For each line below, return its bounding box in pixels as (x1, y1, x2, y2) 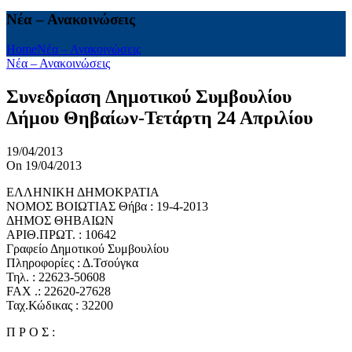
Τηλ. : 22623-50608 (6, 270, 105, 284)
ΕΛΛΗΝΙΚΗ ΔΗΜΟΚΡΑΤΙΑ (6, 185, 159, 200)
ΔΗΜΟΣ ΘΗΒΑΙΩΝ (6, 214, 114, 228)
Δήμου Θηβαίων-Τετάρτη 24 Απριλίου (6, 108, 313, 129)
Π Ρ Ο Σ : (6, 325, 55, 339)
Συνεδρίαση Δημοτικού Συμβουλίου (6, 86, 291, 108)
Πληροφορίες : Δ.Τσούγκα (6, 256, 138, 270)
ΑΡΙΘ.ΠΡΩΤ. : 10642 (6, 228, 116, 242)
